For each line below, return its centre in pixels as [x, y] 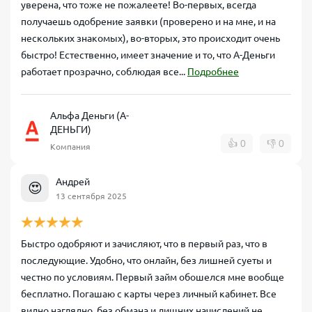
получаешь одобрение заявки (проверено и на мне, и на [148, 22]
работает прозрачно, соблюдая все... [104, 72]
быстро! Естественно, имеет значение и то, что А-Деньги [148, 55]
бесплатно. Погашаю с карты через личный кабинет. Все [149, 294]
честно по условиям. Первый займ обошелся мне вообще [153, 277]
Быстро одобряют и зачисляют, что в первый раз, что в [144, 244]
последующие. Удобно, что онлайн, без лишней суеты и [146, 260]
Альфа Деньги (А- [89, 116]
